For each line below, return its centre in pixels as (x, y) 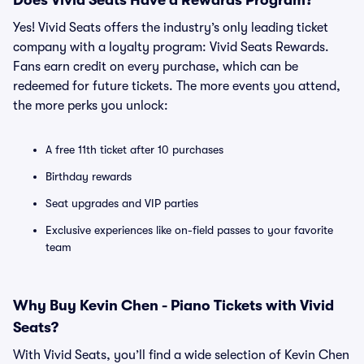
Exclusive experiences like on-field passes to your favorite (189, 230)
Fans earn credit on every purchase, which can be (156, 67)
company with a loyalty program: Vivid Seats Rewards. (171, 47)
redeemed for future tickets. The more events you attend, (177, 86)
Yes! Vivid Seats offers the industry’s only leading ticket (171, 28)
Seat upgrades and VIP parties (122, 203)
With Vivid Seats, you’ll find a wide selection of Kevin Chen (181, 355)
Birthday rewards (89, 176)
